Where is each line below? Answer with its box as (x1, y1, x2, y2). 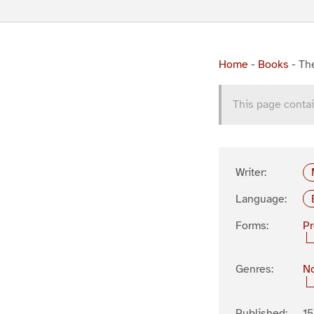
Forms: (235, 218, 268, 233)
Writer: (235, 165, 266, 179)
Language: (235, 191, 287, 206)
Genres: (235, 262, 273, 277)
